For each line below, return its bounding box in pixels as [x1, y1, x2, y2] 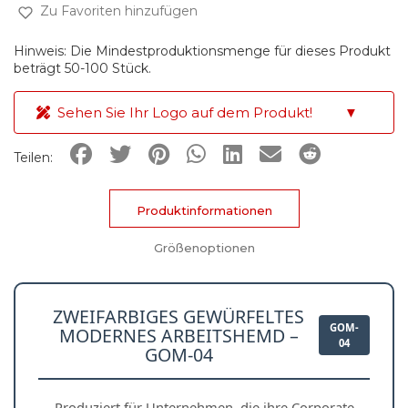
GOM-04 [144, 342, 213, 367]
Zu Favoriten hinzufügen [40, 3, 198, 20]
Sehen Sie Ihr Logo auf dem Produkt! [57, 104, 312, 122]
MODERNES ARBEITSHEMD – [58, 322, 299, 348]
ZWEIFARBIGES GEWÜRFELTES [53, 303, 304, 329]
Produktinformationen [136, 202, 272, 218]
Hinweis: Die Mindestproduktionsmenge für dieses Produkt [14, 43, 391, 60]
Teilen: [14, 149, 53, 167]
